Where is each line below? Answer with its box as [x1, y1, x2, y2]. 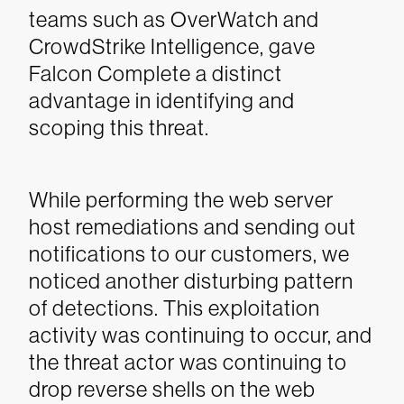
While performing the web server [29, 188, 334, 212]
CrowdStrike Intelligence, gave [29, 34, 316, 59]
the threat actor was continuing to [29, 350, 347, 374]
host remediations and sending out [29, 215, 356, 239]
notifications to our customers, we [29, 242, 350, 266]
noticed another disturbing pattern [29, 269, 353, 293]
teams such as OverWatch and [29, 7, 319, 32]
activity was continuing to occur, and [29, 323, 372, 347]
